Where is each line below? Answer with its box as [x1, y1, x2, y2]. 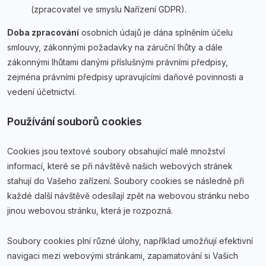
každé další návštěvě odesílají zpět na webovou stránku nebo [7, 191, 249, 201]
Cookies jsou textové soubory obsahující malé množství [7, 146, 225, 156]
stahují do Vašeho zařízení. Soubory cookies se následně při [7, 176, 244, 186]
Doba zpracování [7, 27, 79, 37]
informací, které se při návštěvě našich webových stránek [7, 161, 233, 171]
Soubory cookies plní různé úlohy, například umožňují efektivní [7, 236, 253, 246]
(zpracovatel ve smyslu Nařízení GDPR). [31, 4, 186, 14]
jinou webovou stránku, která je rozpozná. [7, 205, 175, 216]
